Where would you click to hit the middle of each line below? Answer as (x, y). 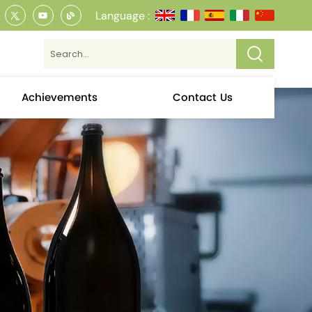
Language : (122, 15)
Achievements (59, 97)
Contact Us (203, 97)
